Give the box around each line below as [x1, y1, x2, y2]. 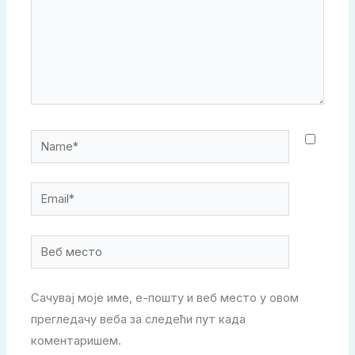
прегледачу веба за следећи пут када [31, 312, 246, 327]
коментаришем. [31, 334, 122, 349]
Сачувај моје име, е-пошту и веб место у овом [31, 291, 300, 306]
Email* [30, 185, 65, 200]
